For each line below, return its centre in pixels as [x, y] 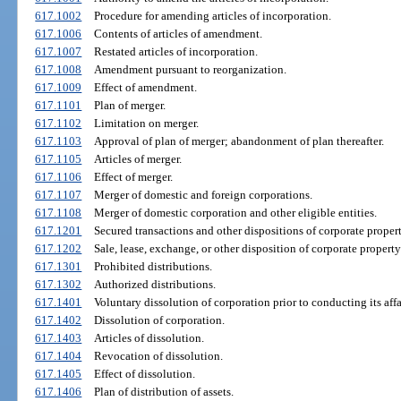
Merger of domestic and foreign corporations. [203, 195]
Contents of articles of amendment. [178, 34]
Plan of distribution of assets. [163, 392]
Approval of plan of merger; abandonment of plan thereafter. [239, 141]
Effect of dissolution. [144, 374]
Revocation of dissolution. [158, 356]
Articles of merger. [137, 159]
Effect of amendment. [145, 88]
